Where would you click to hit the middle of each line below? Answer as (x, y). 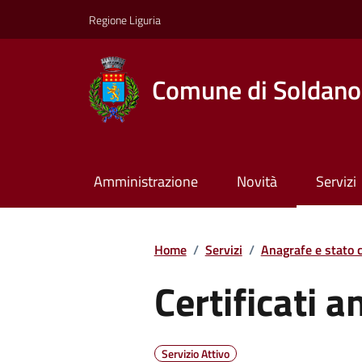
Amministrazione (145, 182)
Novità (257, 182)
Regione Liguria (125, 19)
